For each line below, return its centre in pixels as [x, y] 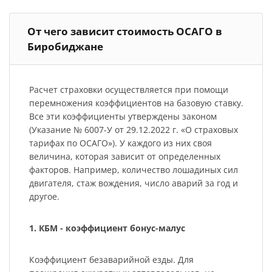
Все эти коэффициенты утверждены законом [123, 117]
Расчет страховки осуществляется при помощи [128, 90]
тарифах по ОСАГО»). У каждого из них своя [120, 143]
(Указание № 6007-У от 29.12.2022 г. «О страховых [133, 130]
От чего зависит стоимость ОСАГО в [125, 31]
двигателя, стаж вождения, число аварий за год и [133, 183]
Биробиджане [65, 46]
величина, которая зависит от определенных [124, 157]
